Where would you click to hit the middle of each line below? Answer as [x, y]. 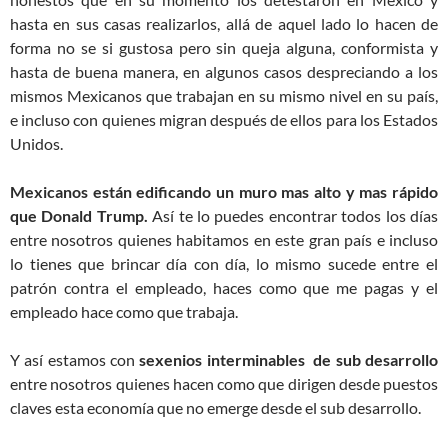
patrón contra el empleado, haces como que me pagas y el [224, 288]
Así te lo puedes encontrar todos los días [293, 216]
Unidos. [36, 144]
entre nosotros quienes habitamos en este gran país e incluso [224, 240]
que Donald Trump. [79, 216]
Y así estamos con [75, 360]
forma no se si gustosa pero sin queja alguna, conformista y [224, 48]
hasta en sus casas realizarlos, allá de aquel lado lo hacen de [224, 24]
